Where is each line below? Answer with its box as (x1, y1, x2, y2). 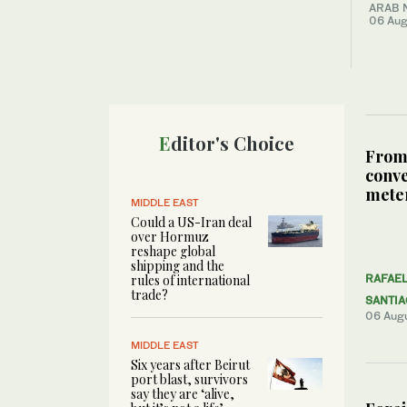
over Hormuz (131, 227, 209, 245)
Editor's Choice (170, 130, 294, 155)
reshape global (131, 242, 215, 260)
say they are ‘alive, (131, 384, 234, 402)
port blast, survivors (131, 370, 248, 388)
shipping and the (131, 256, 224, 274)
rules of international (131, 271, 250, 289)
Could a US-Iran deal (131, 213, 252, 231)
